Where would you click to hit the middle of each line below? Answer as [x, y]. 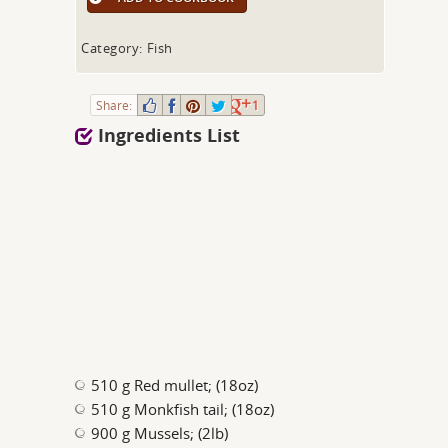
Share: [114, 105]
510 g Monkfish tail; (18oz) [183, 409]
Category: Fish [127, 48]
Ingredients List [167, 135]
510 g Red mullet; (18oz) [175, 385]
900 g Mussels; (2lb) [160, 433]
